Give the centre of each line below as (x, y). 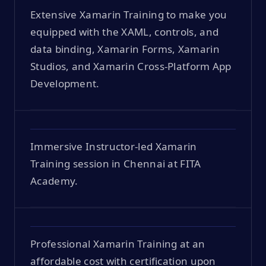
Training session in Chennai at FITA (116, 163)
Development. (65, 83)
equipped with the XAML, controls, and (125, 31)
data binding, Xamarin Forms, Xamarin (125, 49)
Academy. (54, 180)
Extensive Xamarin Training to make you (129, 14)
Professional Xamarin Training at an (118, 243)
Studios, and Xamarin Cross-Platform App (131, 66)
